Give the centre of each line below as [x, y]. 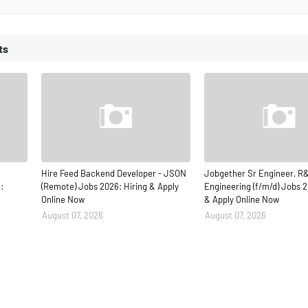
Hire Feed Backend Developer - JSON [113, 173]
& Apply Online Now [242, 199]
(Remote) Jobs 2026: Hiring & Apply [110, 186]
